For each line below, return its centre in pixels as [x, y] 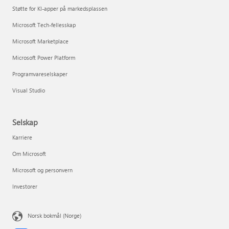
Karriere [22, 137]
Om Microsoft [29, 154]
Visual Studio [29, 90]
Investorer [25, 186]
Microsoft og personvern [42, 170]
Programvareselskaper [40, 74]
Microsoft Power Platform [44, 58]
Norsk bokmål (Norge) [54, 215]
